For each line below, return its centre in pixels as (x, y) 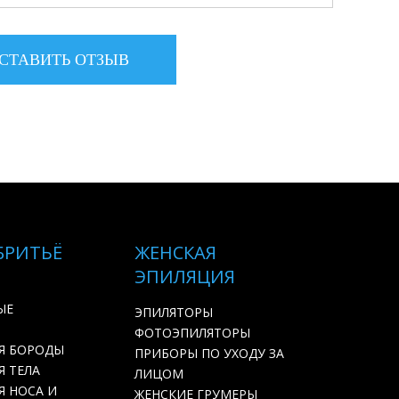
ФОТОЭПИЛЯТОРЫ (192, 333)
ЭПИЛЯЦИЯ (185, 277)
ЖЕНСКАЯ (175, 252)
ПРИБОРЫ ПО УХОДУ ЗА (209, 353)
